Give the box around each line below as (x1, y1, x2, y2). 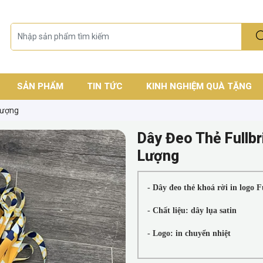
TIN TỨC (86, 80, 123, 92)
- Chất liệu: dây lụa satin (147, 206, 237, 215)
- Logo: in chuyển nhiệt (147, 229, 231, 238)
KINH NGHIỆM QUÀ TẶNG (146, 80, 252, 92)
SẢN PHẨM (16, 80, 63, 92)
